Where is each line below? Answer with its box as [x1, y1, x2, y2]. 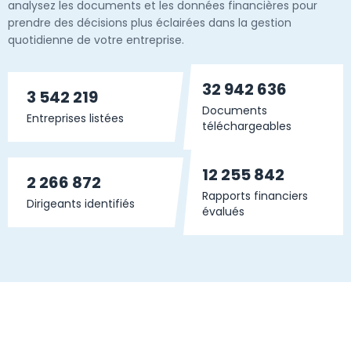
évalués [202, 204, 244, 219]
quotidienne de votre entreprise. [8, 32, 184, 48]
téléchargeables [202, 118, 291, 134]
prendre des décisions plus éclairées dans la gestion [8, 15, 291, 31]
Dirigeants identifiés [27, 196, 135, 212]
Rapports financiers [202, 188, 308, 204]
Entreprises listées [27, 110, 124, 126]
